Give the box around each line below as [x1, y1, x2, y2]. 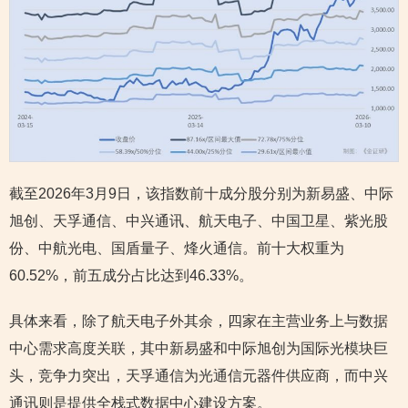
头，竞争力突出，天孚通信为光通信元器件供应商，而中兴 [9, 368, 388, 384]
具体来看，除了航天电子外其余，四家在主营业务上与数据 [9, 313, 388, 330]
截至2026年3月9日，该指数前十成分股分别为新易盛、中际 [9, 186, 393, 202]
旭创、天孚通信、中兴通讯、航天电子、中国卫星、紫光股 [9, 213, 388, 229]
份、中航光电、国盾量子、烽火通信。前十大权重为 [9, 240, 344, 257]
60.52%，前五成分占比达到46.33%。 [9, 268, 253, 284]
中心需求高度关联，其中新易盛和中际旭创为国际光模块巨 [9, 341, 388, 357]
